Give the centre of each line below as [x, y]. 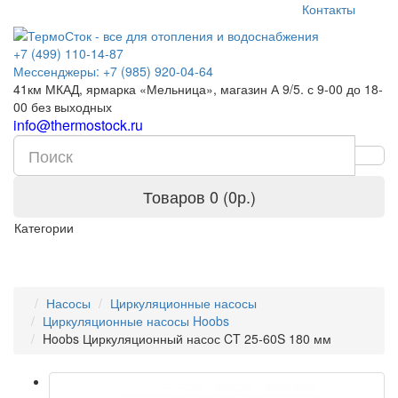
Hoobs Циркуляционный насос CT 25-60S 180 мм [187, 338]
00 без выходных [63, 107]
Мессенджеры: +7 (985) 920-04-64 [113, 71]
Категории [44, 227]
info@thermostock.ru [78, 125]
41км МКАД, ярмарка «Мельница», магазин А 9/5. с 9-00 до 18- [198, 89]
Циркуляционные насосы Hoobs [136, 321]
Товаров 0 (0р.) [199, 196]
